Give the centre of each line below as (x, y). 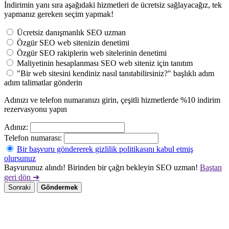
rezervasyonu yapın (36, 109)
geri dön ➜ (22, 177)
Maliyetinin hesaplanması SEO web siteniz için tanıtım (105, 63)
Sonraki (19, 187)
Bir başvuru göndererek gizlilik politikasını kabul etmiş (105, 149)
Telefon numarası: (33, 138)
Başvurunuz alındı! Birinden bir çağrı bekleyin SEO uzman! (101, 167)
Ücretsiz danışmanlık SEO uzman (71, 32)
